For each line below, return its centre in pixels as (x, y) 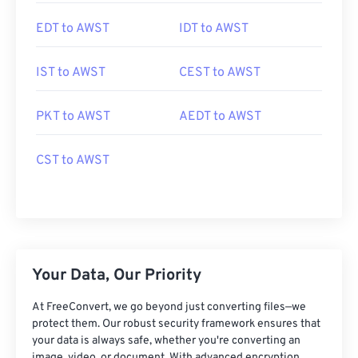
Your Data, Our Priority (117, 276)
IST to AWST (71, 73)
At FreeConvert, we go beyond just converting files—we (169, 307)
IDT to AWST (214, 29)
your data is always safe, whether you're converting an (166, 341)
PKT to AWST (73, 117)
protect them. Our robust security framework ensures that (176, 324)
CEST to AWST (220, 73)
